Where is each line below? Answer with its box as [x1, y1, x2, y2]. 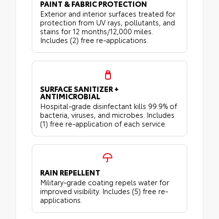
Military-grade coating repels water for [40, 177, 169, 188]
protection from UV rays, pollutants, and [40, 17, 175, 28]
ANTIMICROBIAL [40, 90, 100, 102]
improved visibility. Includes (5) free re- [40, 186, 168, 197]
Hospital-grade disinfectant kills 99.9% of [40, 101, 177, 111]
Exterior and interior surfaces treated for [40, 8, 175, 19]
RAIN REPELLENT [40, 167, 100, 178]
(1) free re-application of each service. [40, 118, 167, 129]
